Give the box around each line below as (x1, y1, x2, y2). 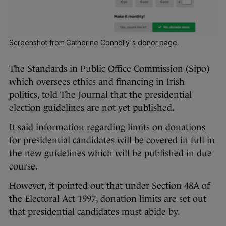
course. (9, 161, 38, 172)
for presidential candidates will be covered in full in (9, 135, 215, 145)
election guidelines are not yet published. (9, 102, 175, 113)
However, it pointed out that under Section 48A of (9, 180, 210, 191)
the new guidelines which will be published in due (9, 148, 212, 158)
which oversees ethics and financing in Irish (9, 76, 185, 87)
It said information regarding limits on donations (9, 122, 205, 132)
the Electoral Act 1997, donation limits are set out (9, 193, 206, 204)
